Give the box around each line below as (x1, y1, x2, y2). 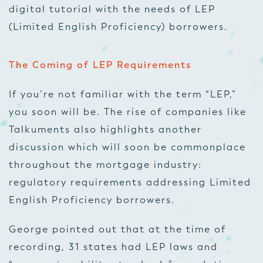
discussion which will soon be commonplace (9, 141, 246, 153)
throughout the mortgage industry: (9, 159, 202, 170)
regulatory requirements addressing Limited (9, 177, 251, 188)
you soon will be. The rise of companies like (9, 106, 247, 117)
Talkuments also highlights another (9, 124, 202, 135)
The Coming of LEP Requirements (9, 59, 195, 71)
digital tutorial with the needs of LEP (9, 4, 215, 15)
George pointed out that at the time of (9, 224, 226, 235)
